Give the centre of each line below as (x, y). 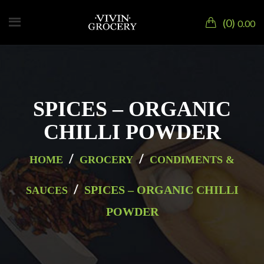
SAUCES (47, 190)
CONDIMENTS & (192, 159)
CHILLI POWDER (132, 132)
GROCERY (106, 159)
